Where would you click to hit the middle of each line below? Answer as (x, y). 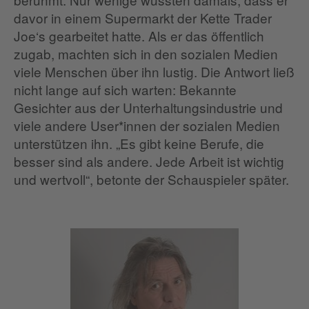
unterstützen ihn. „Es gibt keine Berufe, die (139, 143)
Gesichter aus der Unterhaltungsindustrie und (148, 108)
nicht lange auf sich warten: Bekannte (125, 90)
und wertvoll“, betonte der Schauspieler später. (151, 179)
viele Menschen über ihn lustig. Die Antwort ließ (154, 72)
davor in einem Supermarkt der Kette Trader (143, 18)
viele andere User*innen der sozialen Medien (147, 126)
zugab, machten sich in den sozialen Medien (146, 54)
